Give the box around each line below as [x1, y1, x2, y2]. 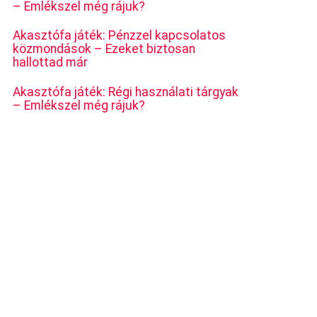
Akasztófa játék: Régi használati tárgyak [13, 84, 238, 99]
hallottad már [13, 55, 88, 69]
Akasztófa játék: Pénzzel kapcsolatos [13, 28, 226, 42]
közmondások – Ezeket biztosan [13, 42, 195, 56]
